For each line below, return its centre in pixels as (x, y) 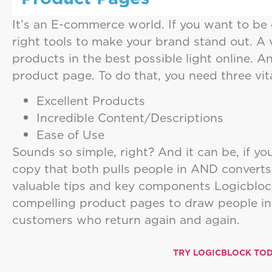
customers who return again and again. (128, 220)
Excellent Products (94, 101)
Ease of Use (72, 135)
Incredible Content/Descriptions (132, 118)
